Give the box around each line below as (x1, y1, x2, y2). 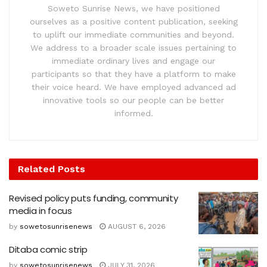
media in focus (9, 204, 72, 217)
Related (18, 163, 55, 175)
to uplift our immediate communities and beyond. (33, 29, 234, 39)
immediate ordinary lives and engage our (52, 55, 215, 66)
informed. (114, 108, 153, 118)
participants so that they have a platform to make (31, 69, 236, 79)
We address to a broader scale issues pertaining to (30, 42, 237, 52)
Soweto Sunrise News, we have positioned (47, 3, 220, 13)
